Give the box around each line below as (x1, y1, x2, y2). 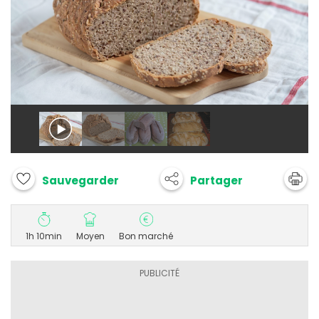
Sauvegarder (42, 173, 119, 189)
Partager (190, 172, 243, 188)
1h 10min (26, 230, 62, 243)
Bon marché (119, 230, 173, 243)
